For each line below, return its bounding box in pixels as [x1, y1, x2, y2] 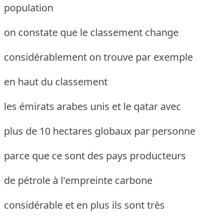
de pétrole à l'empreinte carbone [4, 173, 152, 187]
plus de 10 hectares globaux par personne [4, 124, 195, 138]
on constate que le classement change [4, 25, 179, 39]
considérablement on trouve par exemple [4, 50, 193, 64]
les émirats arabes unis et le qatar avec [4, 99, 181, 113]
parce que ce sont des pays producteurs [4, 148, 186, 162]
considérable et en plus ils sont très [4, 198, 165, 212]
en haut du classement [4, 74, 108, 88]
